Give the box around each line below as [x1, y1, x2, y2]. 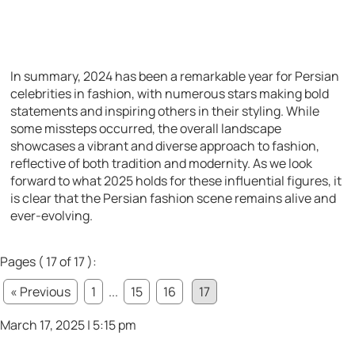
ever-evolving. [10, 207, 94, 225]
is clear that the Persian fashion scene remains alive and [10, 189, 337, 208]
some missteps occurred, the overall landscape [10, 120, 282, 138]
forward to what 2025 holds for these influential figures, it [10, 172, 342, 190]
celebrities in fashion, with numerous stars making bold [10, 85, 330, 103]
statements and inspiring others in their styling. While [10, 102, 320, 120]
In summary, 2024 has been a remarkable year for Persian [10, 67, 340, 86]
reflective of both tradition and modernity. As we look [10, 155, 313, 173]
